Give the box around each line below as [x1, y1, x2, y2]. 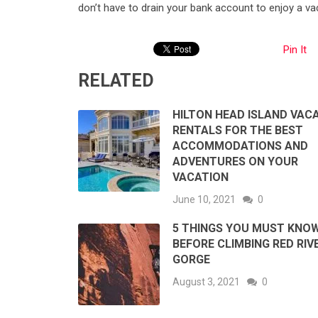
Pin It [283, 43, 307, 57]
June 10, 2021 [172, 194, 236, 206]
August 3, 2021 [172, 276, 240, 288]
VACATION [172, 170, 229, 185]
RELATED [78, 70, 154, 92]
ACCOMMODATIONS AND [172, 139, 308, 153]
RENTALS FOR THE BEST [172, 124, 303, 138]
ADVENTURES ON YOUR [172, 155, 298, 169]
